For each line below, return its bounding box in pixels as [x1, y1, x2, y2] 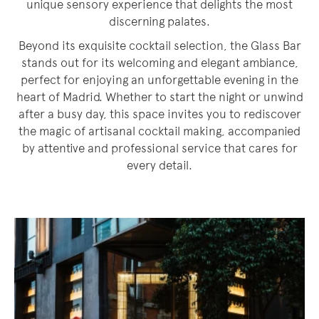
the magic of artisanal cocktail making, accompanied [19, 127, 300, 137]
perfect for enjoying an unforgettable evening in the [21, 75, 298, 86]
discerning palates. [109, 17, 210, 28]
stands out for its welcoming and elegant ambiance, [21, 58, 298, 69]
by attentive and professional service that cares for [21, 144, 298, 155]
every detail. [127, 161, 192, 172]
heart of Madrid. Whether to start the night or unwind [16, 93, 303, 103]
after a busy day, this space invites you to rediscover [18, 110, 301, 120]
